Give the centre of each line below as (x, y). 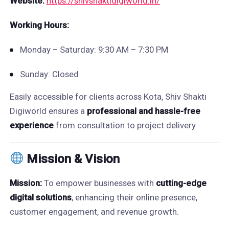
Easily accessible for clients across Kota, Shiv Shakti (108, 97)
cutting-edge (181, 183)
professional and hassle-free (143, 111)
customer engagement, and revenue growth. (94, 212)
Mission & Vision (72, 159)
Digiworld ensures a (48, 111)
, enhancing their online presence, (134, 197)
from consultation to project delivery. (125, 125)
